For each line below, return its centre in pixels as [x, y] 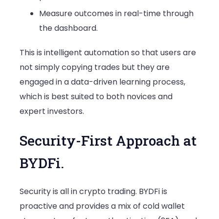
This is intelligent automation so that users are [108, 53]
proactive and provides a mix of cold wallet [102, 206]
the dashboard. [68, 28]
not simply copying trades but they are [95, 67]
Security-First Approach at [108, 140]
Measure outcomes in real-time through [116, 14]
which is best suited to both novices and [96, 97]
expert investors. [52, 111]
